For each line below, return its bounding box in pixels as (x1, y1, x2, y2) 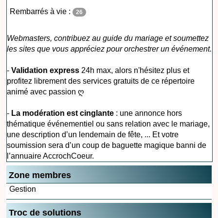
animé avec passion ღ (7, 87, 85, 96)
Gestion (9, 184, 36, 193)
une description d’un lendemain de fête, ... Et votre (7, 130, 179, 139)
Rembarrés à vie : (10, 7, 73, 16)
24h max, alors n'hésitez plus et (79, 66, 190, 74)
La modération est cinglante (11, 109, 114, 117)
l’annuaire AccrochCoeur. (7, 151, 94, 160)
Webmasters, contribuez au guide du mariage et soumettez (7, 34, 209, 42)
